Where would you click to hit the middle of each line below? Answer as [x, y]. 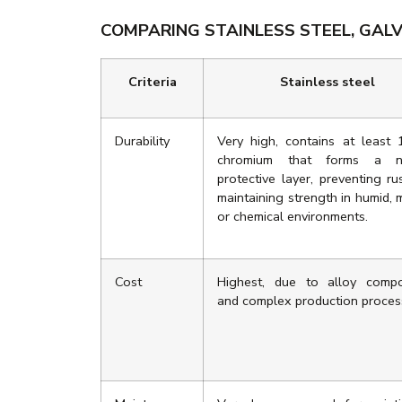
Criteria [152, 82]
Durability [142, 141]
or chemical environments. [293, 217]
